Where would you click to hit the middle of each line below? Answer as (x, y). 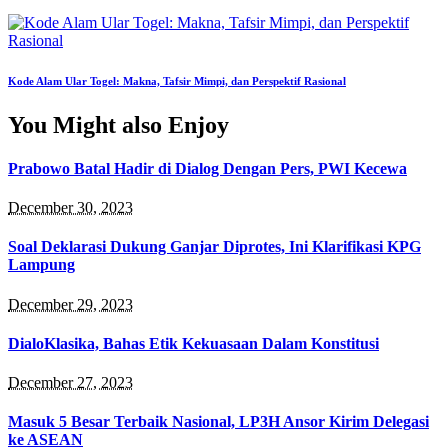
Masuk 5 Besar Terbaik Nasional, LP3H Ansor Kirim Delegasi (218, 422)
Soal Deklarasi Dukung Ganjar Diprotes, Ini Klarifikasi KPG (214, 247)
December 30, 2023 (70, 208)
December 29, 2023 (70, 304)
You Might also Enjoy (118, 124)
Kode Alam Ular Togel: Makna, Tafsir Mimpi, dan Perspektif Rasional (177, 80)
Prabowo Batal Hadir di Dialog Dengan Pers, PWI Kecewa (207, 168)
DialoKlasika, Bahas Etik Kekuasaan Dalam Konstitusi (193, 343)
